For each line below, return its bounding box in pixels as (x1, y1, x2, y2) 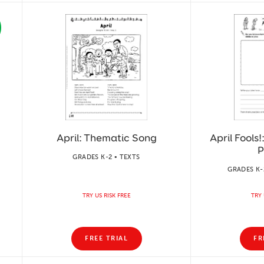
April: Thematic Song (56, 131, 157, 144)
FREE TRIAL (85, 235, 128, 242)
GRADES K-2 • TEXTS (72, 153, 140, 161)
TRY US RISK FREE (82, 192, 131, 199)
